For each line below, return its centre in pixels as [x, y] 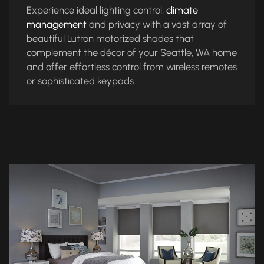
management [57, 24]
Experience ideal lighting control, [96, 10]
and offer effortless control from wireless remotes [132, 67]
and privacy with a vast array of [157, 24]
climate [182, 10]
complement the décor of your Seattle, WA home [132, 53]
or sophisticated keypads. [81, 81]
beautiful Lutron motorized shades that [110, 39]
